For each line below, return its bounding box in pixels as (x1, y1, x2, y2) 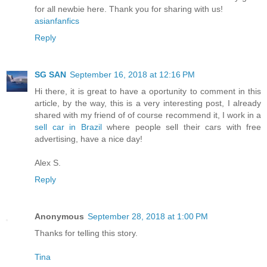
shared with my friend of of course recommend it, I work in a (35, 110, 261, 120)
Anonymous (35, 211, 84, 221)
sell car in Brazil (35, 122, 102, 132)
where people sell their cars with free (101, 122, 261, 132)
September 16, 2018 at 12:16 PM (70, 70, 195, 79)
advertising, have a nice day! (35, 134, 142, 144)
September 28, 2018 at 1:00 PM (88, 211, 208, 221)
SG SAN (35, 70, 66, 79)
